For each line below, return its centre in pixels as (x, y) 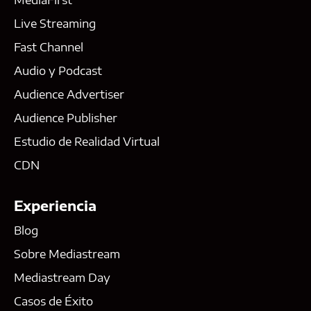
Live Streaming (55, 23)
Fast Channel (49, 47)
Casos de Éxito (53, 301)
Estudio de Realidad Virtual (87, 141)
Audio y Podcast (58, 70)
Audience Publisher (66, 118)
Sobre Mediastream (67, 254)
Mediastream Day (62, 277)
